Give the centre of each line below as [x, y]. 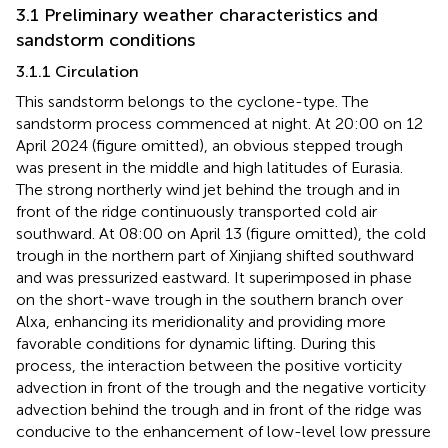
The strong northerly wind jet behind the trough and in [208, 189]
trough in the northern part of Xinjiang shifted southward [215, 255]
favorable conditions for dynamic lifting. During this [196, 343]
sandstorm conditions [105, 39]
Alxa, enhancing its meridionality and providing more [201, 321]
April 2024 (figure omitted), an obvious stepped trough [209, 145]
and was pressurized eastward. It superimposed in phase [214, 277]
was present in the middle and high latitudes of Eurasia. [209, 167]
